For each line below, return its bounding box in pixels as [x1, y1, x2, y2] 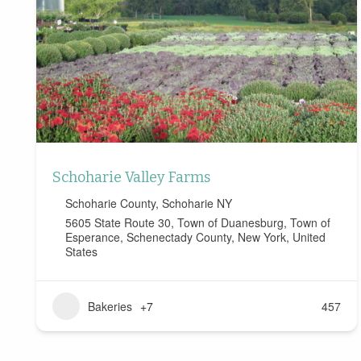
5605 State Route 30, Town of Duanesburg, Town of [65, 214, 330, 231]
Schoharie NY [162, 195, 232, 212]
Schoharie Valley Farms [52, 168, 210, 187]
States [65, 243, 98, 260]
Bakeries [88, 298, 132, 315]
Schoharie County [65, 195, 156, 212]
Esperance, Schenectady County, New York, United [65, 229, 326, 246]
